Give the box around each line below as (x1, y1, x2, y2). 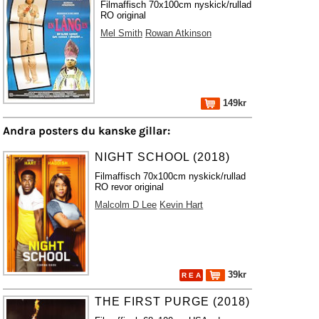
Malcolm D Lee (95, 199, 157, 210)
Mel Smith (100, 28, 142, 38)
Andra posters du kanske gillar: (3, 124, 170, 137)
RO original (100, 10, 146, 21)
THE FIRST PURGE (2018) (95, 296, 251, 308)
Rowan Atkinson (145, 28, 211, 38)
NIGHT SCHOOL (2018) (95, 151, 231, 163)
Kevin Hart (159, 199, 204, 210)
